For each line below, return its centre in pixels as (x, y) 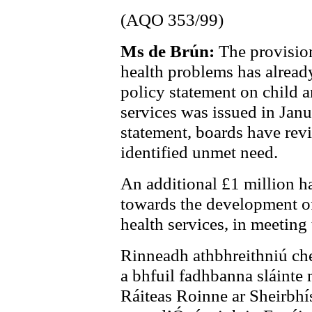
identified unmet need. (199, 152)
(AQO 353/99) (172, 19)
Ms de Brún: (170, 51)
